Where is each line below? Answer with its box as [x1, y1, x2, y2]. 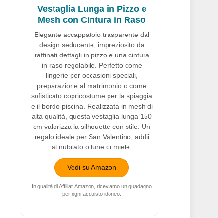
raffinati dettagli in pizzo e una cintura [34, 51, 149, 59]
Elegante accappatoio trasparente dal [34, 31, 149, 39]
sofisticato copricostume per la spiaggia [31, 92, 152, 100]
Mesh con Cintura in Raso [38, 15, 145, 25]
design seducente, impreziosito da [39, 41, 145, 49]
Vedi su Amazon [67, 163, 116, 172]
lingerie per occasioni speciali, [46, 72, 138, 80]
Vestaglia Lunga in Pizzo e [37, 4, 146, 14]
